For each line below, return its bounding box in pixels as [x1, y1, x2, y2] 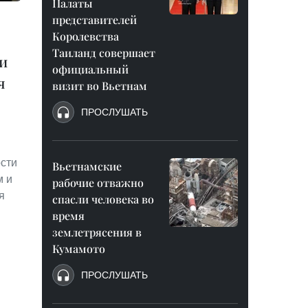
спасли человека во [52, 192, 154, 206]
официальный [52, 62, 129, 76]
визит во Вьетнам [52, 78, 147, 93]
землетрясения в [52, 225, 142, 239]
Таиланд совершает [52, 45, 155, 60]
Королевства [52, 29, 119, 43]
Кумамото [52, 241, 105, 256]
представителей [52, 12, 137, 27]
